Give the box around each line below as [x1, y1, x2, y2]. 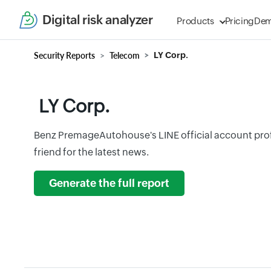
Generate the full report [49, 177, 169, 189]
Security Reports [34, 50, 95, 60]
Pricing [224, 16, 255, 26]
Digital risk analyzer [42, 12, 153, 27]
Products [177, 16, 214, 26]
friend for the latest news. [34, 146, 149, 158]
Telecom [109, 50, 140, 60]
